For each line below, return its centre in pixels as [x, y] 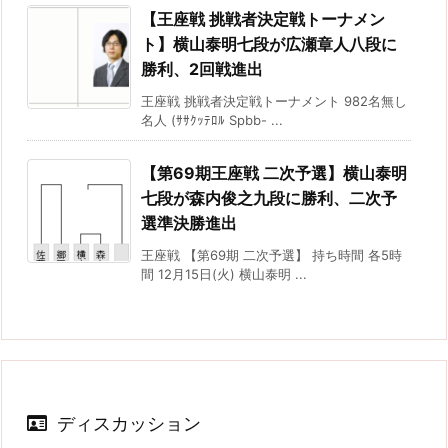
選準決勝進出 [189, 222]
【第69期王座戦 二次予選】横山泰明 [274, 172]
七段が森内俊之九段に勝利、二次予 [269, 197]
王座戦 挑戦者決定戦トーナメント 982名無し [274, 100]
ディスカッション [129, 423]
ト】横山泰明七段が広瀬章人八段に [269, 43]
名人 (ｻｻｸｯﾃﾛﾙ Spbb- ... [212, 119]
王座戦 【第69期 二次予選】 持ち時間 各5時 [271, 254]
